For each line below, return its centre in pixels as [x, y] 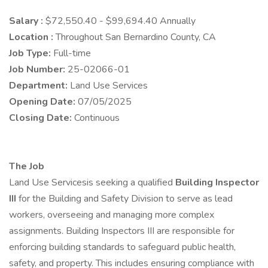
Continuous [97, 118]
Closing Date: [42, 118]
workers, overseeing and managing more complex [112, 215]
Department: [39, 86]
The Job [27, 166]
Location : [32, 37]
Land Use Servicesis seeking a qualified [92, 182]
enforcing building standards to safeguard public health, [122, 247]
